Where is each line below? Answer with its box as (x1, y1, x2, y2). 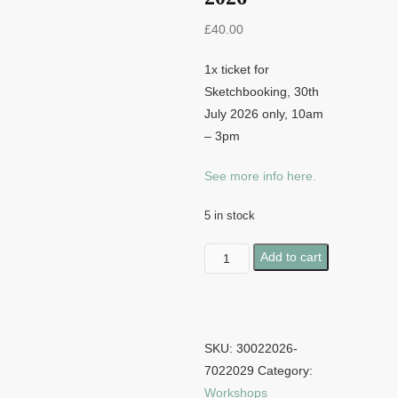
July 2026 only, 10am (204, 107, 323, 121)
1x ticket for (204, 62, 269, 76)
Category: (258, 363, 313, 378)
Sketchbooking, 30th (204, 84, 319, 99)
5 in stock (204, 209, 255, 222)
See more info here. (204, 169, 320, 183)
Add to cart (259, 250, 322, 264)
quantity (203, 357, 248, 371)
